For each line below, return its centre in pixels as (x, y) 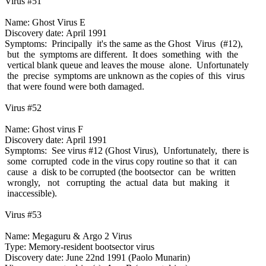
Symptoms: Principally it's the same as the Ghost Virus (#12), (124, 43)
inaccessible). (31, 193)
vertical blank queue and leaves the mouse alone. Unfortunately (127, 65)
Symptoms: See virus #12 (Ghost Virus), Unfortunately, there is (127, 150)
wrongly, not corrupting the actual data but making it (117, 182)
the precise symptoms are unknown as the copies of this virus (125, 75)
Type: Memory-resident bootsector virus (80, 246)
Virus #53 (23, 214)
